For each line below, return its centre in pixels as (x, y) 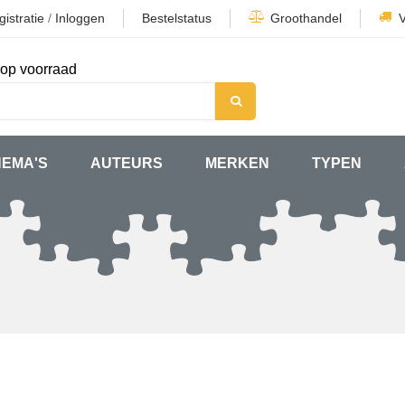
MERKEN (238, 163)
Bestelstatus (177, 18)
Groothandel (306, 18)
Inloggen (80, 18)
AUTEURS (126, 163)
